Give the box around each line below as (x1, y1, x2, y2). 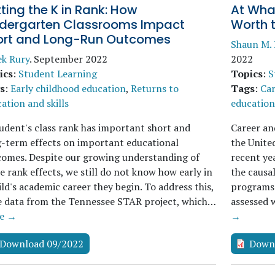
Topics (230, 67, 263, 80)
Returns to (131, 82, 179, 95)
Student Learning (18, 67, 97, 80)
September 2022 (34, 52, 107, 66)
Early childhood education (10, 82, 126, 95)
